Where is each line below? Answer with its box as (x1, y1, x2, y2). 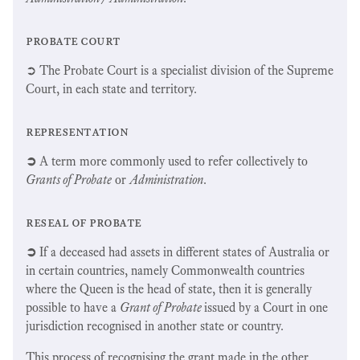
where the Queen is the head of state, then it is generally (26, 280, 312, 297)
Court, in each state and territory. (26, 80, 197, 96)
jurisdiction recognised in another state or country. (26, 317, 284, 333)
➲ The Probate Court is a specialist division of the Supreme (26, 62, 333, 78)
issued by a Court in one (204, 299, 328, 315)
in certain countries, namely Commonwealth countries (26, 262, 305, 278)
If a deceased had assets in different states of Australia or (36, 243, 329, 260)
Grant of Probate (120, 299, 204, 315)
